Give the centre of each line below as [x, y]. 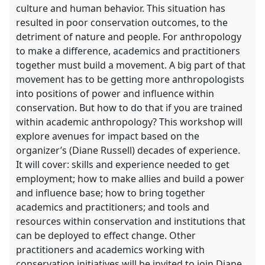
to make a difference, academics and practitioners [128, 51]
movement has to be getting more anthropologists [130, 79]
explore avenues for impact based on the [108, 136]
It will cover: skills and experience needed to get [123, 164]
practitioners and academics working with [111, 249]
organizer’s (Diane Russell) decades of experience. [128, 150]
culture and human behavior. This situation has [121, 8]
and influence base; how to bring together [111, 193]
